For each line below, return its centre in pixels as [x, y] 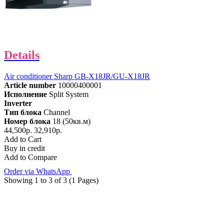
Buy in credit [24, 148]
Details [22, 55]
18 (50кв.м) [71, 121]
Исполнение [25, 94]
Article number [30, 85]
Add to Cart [23, 139]
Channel [57, 112]
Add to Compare [30, 157]
